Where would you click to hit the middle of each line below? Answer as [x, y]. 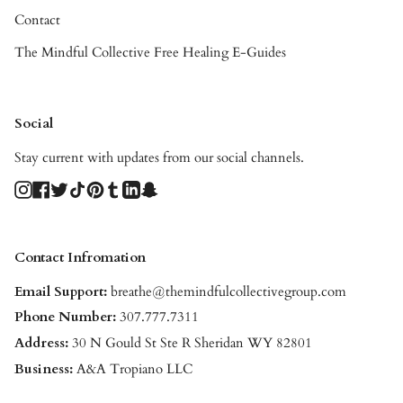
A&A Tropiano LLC [134, 369]
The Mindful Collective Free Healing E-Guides [150, 52]
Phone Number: [65, 318]
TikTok [106, 188]
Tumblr [141, 188]
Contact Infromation [80, 258]
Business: [45, 369]
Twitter [87, 188]
